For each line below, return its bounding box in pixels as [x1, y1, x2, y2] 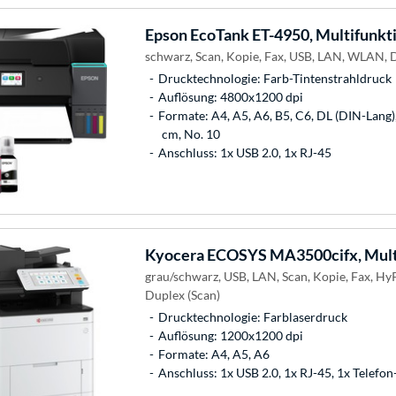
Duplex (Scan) [144, 286, 220, 302]
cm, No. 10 [161, 126, 220, 141]
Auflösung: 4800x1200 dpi [157, 88, 303, 104]
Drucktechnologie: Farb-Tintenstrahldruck [157, 70, 392, 86]
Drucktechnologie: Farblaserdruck [157, 308, 347, 324]
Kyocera [144, 244, 204, 264]
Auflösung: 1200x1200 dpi [157, 327, 303, 343]
